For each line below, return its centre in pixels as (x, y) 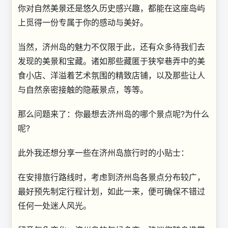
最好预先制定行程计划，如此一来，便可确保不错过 (111, 191)
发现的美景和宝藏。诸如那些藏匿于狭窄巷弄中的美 (111, 61)
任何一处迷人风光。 (54, 205)
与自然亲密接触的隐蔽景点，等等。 (83, 89)
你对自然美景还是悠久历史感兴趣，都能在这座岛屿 (111, 8)
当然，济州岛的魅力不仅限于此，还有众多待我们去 (111, 47)
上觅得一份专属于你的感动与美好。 (83, 22)
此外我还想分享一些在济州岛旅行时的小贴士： (103, 152)
